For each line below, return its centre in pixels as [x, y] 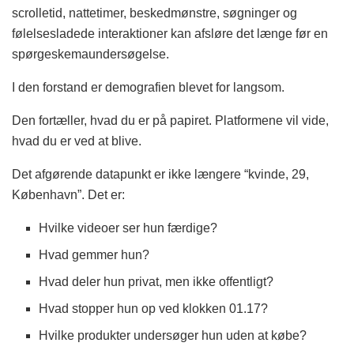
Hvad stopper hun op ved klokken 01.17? [154, 308]
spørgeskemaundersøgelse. [90, 54]
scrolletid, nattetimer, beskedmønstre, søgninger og [154, 13]
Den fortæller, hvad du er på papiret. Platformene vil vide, [170, 120]
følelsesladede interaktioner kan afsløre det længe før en [170, 33]
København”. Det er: [68, 194]
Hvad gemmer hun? [94, 254]
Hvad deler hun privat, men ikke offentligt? [156, 281]
